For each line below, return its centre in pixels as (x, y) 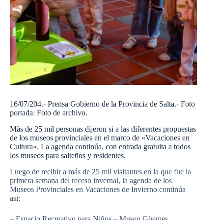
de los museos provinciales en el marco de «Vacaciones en (100, 137)
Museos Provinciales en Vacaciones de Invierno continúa (98, 189)
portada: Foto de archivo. (49, 113)
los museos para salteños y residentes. (68, 155)
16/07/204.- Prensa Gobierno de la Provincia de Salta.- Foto (102, 104)
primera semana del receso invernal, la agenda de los (91, 180)
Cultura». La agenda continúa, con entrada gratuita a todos (100, 146)
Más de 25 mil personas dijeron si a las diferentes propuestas (103, 129)
